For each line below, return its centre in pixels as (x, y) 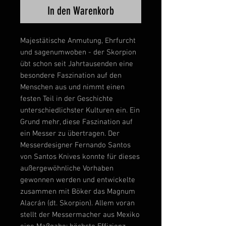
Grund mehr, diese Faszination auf (76, 122)
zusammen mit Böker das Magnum (78, 192)
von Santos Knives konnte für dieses (80, 157)
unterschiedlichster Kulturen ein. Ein (80, 111)
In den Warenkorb (81, 11)
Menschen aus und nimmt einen (72, 88)
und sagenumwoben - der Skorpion (78, 53)
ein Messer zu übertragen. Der (70, 134)
